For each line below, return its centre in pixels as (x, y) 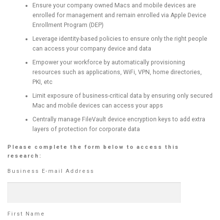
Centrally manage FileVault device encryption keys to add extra (119, 119)
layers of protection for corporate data (86, 129)
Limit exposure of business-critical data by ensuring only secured (122, 96)
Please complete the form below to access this (93, 147)
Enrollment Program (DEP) (68, 25)
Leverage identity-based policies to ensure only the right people (120, 39)
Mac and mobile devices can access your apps (97, 105)
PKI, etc (42, 82)
